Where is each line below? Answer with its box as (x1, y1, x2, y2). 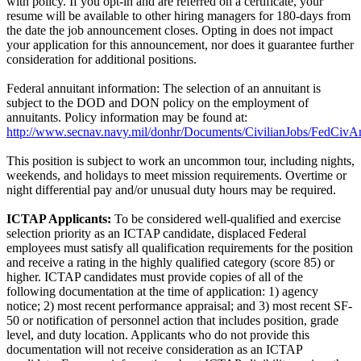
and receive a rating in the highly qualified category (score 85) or (6, 255, 334, 270)
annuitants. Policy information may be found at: (6, 110, 247, 125)
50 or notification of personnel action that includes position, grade (6, 313, 338, 328)
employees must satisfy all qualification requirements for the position (6, 241, 353, 255)
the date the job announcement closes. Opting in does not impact (6, 23, 333, 38)
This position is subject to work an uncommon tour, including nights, (6, 154, 355, 168)
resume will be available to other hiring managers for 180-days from (6, 9, 351, 23)
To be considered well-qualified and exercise (114, 212, 341, 226)
